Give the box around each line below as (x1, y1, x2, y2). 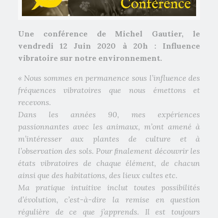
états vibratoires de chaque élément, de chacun (18, 158, 200, 168)
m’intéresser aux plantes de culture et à (18, 134, 200, 144)
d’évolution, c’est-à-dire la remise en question (18, 195, 200, 205)
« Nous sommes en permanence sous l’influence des (18, 73, 200, 83)
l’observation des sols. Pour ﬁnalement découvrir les (18, 146, 200, 156)
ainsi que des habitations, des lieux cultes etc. (18, 170, 178, 181)
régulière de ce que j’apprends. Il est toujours (18, 207, 200, 217)
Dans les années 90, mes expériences (18, 109, 200, 120)
